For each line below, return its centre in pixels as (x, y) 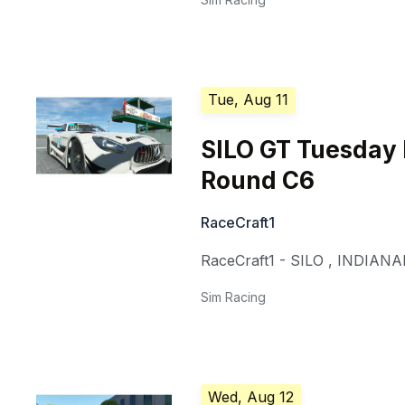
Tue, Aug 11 (249, 100)
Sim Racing (234, 297)
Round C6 (258, 181)
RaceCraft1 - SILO (263, 261)
